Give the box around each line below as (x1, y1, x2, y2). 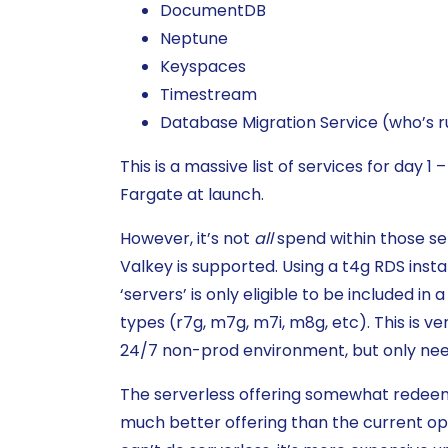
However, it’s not (120, 227, 254, 251)
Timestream (160, 83, 257, 107)
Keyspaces (160, 55, 246, 79)
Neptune (160, 27, 228, 51)
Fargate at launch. (120, 183, 264, 207)
